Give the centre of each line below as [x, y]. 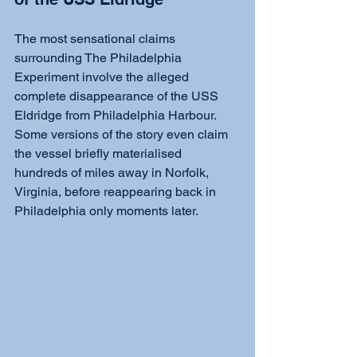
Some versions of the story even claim [123, 135]
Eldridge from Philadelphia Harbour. [117, 116]
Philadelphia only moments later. [108, 211]
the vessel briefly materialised [100, 154]
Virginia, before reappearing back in [117, 192]
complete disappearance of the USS [118, 96]
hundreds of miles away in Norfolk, [113, 173]
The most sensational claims [96, 39]
